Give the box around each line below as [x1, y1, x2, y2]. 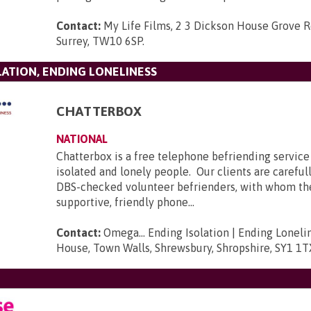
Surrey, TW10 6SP [56, 35, 143, 47]
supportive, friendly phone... [56, 196, 195, 208]
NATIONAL [56, 133, 108, 145]
